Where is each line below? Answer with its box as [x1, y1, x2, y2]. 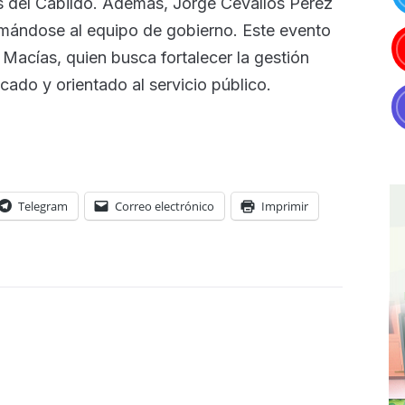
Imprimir [261, 197, 308, 214]
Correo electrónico [115, 197, 214, 214]
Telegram [18, 197, 68, 214]
